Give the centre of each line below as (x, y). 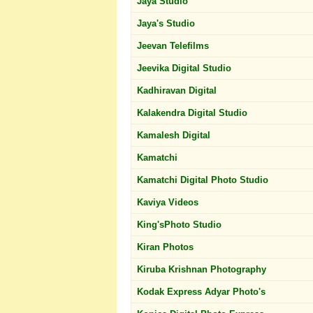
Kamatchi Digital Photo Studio (204, 180)
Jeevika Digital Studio (185, 68)
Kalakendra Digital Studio (194, 113)
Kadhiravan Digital (178, 90)
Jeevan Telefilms (174, 46)
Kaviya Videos (169, 202)
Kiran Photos (167, 247)
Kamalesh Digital (175, 135)
